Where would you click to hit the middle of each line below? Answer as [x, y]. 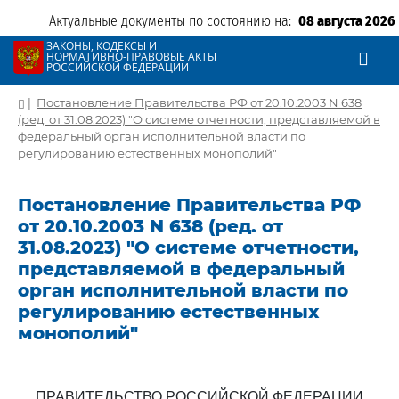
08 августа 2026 [347, 21]
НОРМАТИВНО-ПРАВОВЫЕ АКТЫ [131, 57]
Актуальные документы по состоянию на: [174, 21]
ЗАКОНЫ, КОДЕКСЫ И [102, 46]
